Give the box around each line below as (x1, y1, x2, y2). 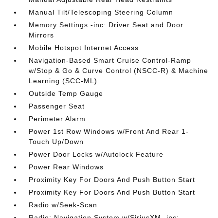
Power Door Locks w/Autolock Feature (29, 150, 164, 158)
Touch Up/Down (29, 138, 84, 145)
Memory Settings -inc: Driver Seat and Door (29, 21, 184, 29)
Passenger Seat (29, 102, 85, 110)
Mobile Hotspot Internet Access (29, 44, 139, 52)
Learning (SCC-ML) (29, 77, 98, 85)
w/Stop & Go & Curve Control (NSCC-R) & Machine (29, 67, 209, 74)
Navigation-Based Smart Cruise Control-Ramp (29, 56, 192, 64)
